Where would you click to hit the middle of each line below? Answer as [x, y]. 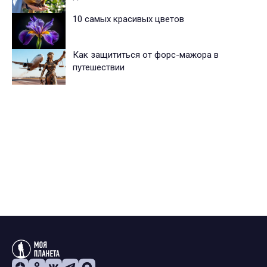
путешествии [99, 68]
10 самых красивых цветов [128, 19]
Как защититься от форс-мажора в [146, 55]
